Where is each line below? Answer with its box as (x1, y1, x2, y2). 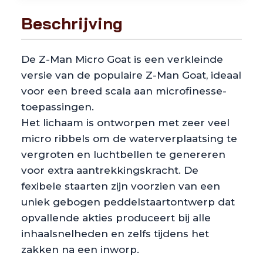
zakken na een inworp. (21, 243, 139, 255)
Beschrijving (21, 12, 123, 33)
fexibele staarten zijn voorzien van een (21, 180, 220, 192)
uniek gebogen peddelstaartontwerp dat (21, 195, 235, 208)
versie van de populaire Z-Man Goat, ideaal (21, 69, 241, 81)
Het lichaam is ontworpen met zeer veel (21, 116, 230, 129)
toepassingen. (21, 100, 94, 113)
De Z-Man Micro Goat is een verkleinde (21, 53, 223, 65)
